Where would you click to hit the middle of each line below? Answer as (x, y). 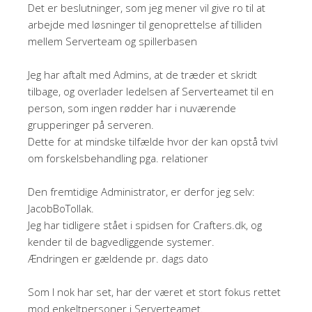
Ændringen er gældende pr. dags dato (118, 258)
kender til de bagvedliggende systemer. (121, 241)
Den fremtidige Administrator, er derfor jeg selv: (141, 191)
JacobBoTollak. (61, 208)
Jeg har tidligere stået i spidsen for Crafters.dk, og (145, 225)
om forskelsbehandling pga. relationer (118, 158)
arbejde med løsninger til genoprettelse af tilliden (145, 24)
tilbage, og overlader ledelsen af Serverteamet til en (151, 91)
